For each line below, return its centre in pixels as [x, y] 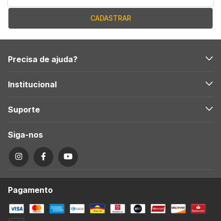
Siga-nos [25, 134]
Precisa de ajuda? [43, 59]
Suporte [24, 109]
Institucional [32, 84]
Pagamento [30, 190]
